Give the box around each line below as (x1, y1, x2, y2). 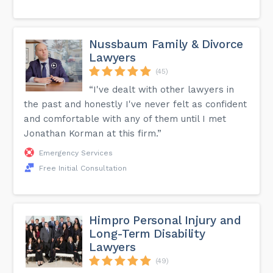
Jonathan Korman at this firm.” (24, 127, 162, 139)
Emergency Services (39, 148, 113, 157)
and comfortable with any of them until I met (24, 113, 227, 124)
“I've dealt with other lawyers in (89, 83, 235, 95)
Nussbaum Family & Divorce (89, 37, 243, 51)
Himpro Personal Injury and (89, 213, 241, 227)
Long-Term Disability (89, 226, 205, 241)
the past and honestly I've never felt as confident (24, 98, 247, 110)
